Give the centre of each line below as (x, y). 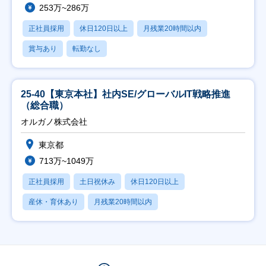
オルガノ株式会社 (54, 122)
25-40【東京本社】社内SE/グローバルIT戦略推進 (126, 94)
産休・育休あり (53, 202)
